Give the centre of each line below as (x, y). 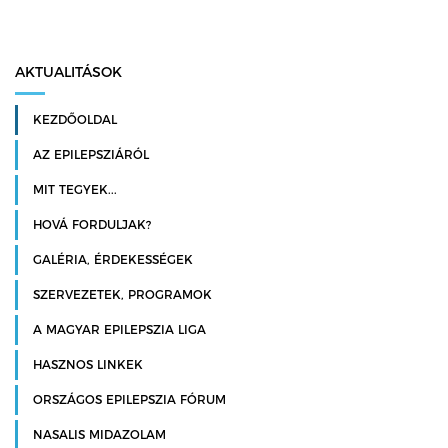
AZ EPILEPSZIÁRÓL (91, 154)
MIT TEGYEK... (75, 189)
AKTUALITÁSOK (68, 71)
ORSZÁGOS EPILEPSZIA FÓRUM (129, 399)
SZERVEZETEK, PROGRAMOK (122, 294)
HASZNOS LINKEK (88, 364)
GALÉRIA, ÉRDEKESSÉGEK (113, 259)
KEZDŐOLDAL (75, 119)
